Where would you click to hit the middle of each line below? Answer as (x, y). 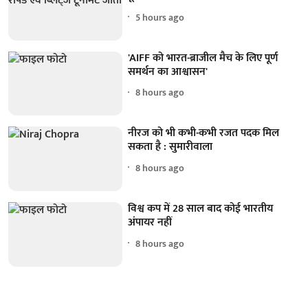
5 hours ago (160, 17)
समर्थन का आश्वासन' (168, 71)
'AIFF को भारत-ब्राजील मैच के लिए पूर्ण (203, 58)
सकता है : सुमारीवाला (170, 147)
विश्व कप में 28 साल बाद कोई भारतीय (201, 209)
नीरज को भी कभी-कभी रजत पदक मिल (204, 133)
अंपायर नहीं (150, 223)
